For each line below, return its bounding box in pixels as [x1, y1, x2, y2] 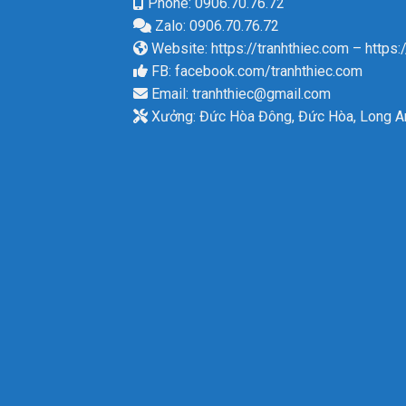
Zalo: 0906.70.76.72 [151, 17, 279, 35]
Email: [148, 85, 192, 103]
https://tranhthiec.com [211, 40, 349, 58]
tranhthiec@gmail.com [192, 85, 331, 103]
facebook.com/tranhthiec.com [175, 63, 362, 81]
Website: [148, 40, 211, 58]
